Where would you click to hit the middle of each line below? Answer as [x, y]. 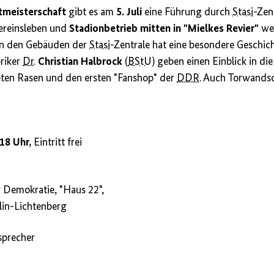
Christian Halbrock [80, 62]
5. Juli [129, 13]
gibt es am [91, 13]
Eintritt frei [58, 143]
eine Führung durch [187, 13]
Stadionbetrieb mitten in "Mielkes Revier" [164, 29]
